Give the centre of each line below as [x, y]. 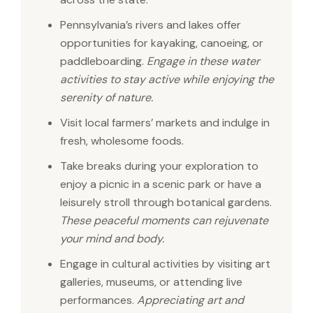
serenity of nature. [107, 98]
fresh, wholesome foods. [122, 141]
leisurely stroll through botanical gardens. [166, 203]
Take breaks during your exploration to [159, 166]
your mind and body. [112, 239]
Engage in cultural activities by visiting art [165, 264]
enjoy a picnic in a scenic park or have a [161, 184]
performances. [99, 300]
